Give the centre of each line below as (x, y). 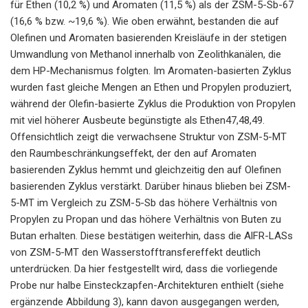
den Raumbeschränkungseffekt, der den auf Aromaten (133, 153)
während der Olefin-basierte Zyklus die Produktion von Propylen (153, 103)
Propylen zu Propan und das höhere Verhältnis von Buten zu (146, 219)
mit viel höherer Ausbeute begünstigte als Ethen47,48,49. (137, 120)
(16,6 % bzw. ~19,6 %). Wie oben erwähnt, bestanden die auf (145, 21)
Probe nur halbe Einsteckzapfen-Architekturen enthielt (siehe (147, 285)
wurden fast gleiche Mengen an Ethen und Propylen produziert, (151, 87)
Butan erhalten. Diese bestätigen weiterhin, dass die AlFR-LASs (152, 235)
